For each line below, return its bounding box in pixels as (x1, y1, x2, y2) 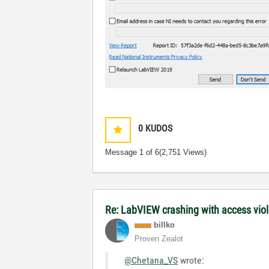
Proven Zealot (134, 234, 184, 243)
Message (105, 148, 140, 157)
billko (154, 220, 175, 229)
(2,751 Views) (159, 148, 207, 157)
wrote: (178, 255, 205, 266)
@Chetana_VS (124, 255, 178, 266)
